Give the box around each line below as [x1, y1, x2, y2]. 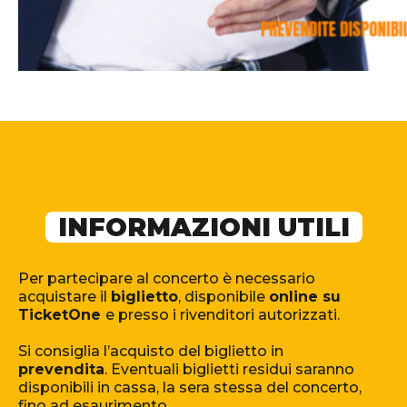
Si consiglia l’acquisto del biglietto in [18, 342, 283, 361]
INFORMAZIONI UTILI [57, 212, 350, 243]
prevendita [18, 361, 104, 379]
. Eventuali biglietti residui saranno [104, 361, 354, 379]
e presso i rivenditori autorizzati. [105, 306, 340, 324]
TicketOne [18, 306, 105, 324]
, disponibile [178, 288, 269, 306]
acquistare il [18, 288, 111, 306]
